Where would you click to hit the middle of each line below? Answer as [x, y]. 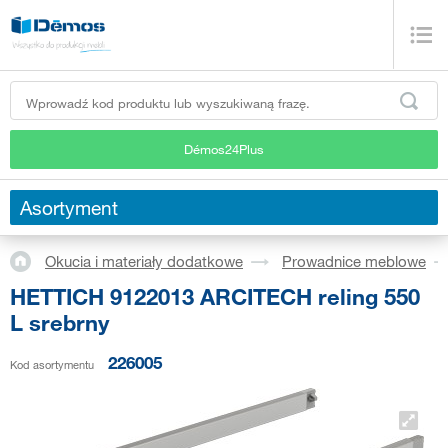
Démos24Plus [224, 148]
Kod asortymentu [52, 364]
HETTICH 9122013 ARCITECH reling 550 [215, 296]
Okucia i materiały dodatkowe [144, 261]
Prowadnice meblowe [354, 261]
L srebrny [59, 322]
